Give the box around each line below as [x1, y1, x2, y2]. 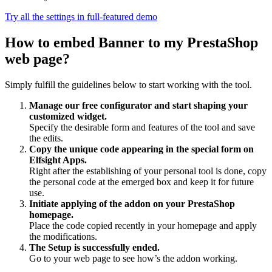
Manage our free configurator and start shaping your [29, 100, 248, 110]
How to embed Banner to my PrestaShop [5, 35, 258, 51]
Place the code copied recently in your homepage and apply [29, 220, 257, 231]
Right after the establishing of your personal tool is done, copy [29, 166, 267, 176]
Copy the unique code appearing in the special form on [29, 144, 254, 154]
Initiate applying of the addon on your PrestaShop [29, 199, 235, 209]
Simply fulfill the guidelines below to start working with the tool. [5, 80, 252, 90]
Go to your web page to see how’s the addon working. [29, 253, 237, 263]
